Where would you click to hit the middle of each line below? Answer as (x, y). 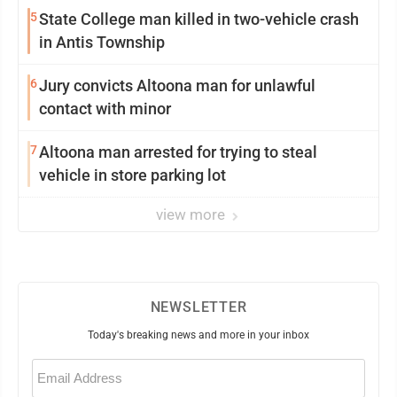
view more (192, 214)
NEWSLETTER (198, 307)
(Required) (52, 376)
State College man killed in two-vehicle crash (199, 19)
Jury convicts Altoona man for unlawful (177, 85)
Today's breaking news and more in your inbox (198, 335)
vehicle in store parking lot (132, 175)
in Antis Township (102, 42)
